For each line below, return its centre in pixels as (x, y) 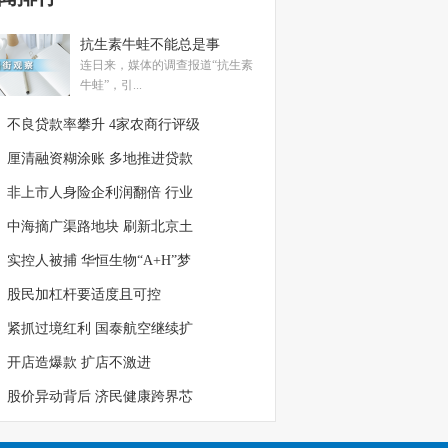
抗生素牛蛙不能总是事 (150, 44)
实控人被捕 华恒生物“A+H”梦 (99, 260)
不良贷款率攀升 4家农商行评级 (103, 124)
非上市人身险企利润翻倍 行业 (100, 192)
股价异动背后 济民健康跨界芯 (100, 396)
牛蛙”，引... (111, 84)
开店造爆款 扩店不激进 (79, 362)
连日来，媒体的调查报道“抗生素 (166, 64)
